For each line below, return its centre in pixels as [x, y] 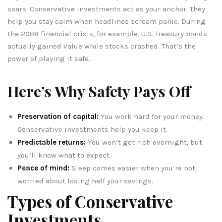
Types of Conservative [90, 201]
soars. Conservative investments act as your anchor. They [106, 9]
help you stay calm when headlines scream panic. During [107, 21]
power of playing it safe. [49, 58]
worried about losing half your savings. [85, 181]
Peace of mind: [43, 168]
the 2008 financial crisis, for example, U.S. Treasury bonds [107, 33]
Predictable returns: [52, 142]
